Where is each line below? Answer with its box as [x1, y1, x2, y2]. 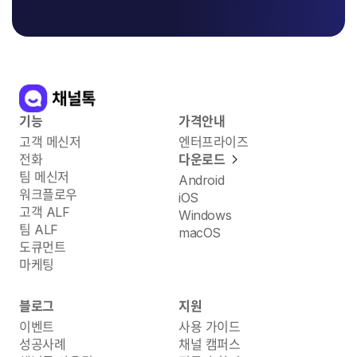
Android [178, 171, 225, 188]
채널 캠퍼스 [178, 335, 241, 352]
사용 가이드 [178, 318, 241, 335]
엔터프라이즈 [178, 133, 249, 150]
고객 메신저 [19, 133, 81, 150]
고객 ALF [19, 203, 70, 220]
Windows [178, 206, 232, 223]
